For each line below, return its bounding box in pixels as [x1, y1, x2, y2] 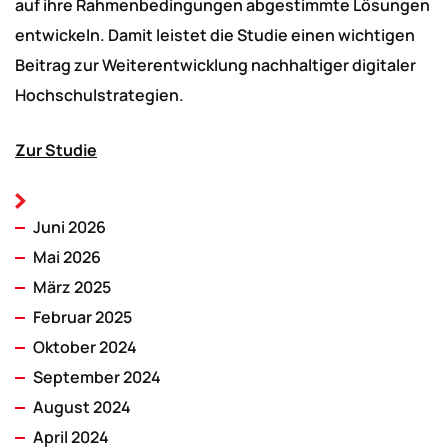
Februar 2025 [33, 306, 132, 328]
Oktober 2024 [33, 336, 137, 358]
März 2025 [33, 276, 111, 298]
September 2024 [33, 366, 161, 388]
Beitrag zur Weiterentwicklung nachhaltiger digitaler [15, 54, 416, 76]
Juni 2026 [33, 216, 106, 238]
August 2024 [33, 396, 131, 418]
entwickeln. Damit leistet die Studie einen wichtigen [15, 24, 415, 46]
